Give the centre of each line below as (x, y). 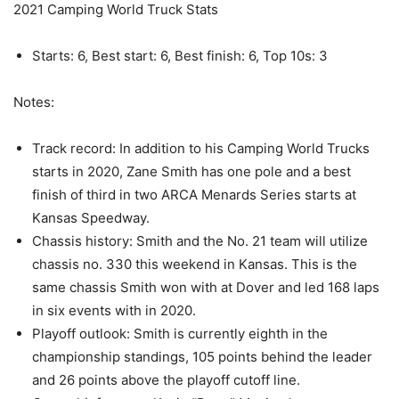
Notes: (34, 102)
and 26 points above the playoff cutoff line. (166, 379)
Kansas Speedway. (91, 217)
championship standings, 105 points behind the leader (202, 356)
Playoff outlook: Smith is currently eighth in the (180, 333)
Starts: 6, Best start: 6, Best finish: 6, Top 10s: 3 (180, 55)
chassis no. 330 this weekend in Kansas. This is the (195, 264)
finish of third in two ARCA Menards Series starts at (194, 194)
